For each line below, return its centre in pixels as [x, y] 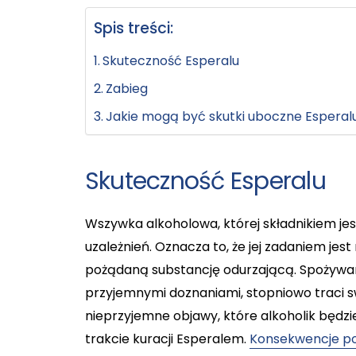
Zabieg [127, 88]
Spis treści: [133, 28]
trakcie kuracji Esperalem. [167, 339]
